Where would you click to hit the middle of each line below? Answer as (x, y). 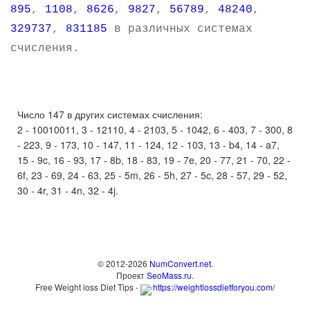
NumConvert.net (180, 263)
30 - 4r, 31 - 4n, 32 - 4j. (68, 190)
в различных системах (180, 29)
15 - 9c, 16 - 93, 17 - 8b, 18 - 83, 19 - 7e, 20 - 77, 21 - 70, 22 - (154, 160)
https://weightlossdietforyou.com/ (214, 287)
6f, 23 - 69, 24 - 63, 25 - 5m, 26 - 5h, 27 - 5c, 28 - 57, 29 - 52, (152, 175)
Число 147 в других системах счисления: (110, 114)
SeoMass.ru (169, 275)
